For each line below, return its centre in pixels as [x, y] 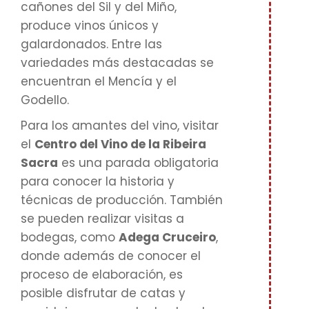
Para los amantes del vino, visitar [120, 126]
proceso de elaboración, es [102, 275]
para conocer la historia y [98, 181]
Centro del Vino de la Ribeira [120, 144]
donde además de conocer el [111, 256]
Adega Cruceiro [167, 237]
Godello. [45, 100]
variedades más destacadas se [117, 63]
